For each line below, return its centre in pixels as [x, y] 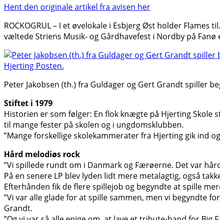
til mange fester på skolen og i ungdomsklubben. [94, 125]
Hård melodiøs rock [42, 154]
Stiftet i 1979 [28, 103]
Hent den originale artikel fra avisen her [77, 7]
